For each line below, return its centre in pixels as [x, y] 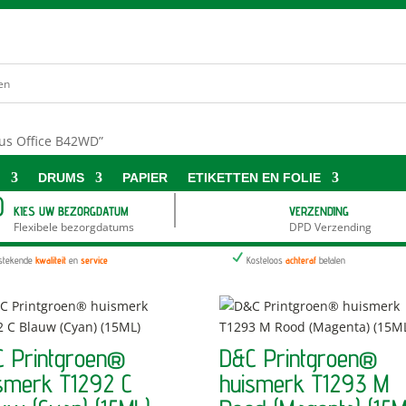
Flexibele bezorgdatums [73, 227]
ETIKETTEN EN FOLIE [255, 177]
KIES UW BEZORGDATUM [71, 211]
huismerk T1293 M [304, 382]
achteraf [300, 260]
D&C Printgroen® [299, 357]
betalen [332, 260]
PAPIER [145, 177]
